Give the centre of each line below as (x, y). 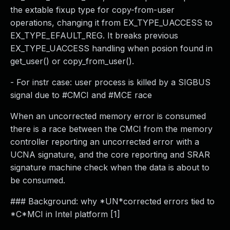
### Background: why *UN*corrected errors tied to (112, 201)
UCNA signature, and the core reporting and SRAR (110, 155)
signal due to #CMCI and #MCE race (81, 95)
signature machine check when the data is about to (110, 167)
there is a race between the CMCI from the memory (111, 129)
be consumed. (38, 180)
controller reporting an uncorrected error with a (105, 142)
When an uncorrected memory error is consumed (108, 116)
